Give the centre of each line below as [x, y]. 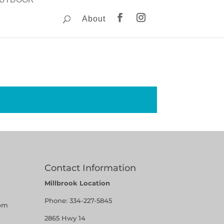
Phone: [57, 200]
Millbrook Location [77, 183]
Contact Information [90, 168]
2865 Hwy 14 [65, 218]
